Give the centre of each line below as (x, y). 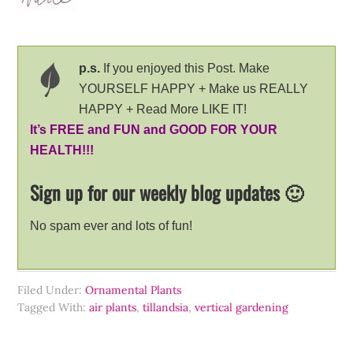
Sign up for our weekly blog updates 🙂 (167, 192)
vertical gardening (242, 307)
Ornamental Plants (134, 290)
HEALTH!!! (62, 150)
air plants (113, 307)
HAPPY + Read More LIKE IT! (163, 109)
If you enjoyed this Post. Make (185, 68)
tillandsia (166, 307)
